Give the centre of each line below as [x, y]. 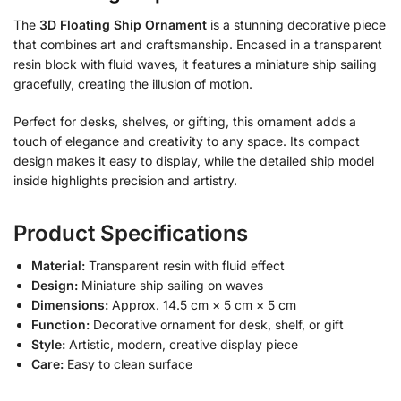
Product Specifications [131, 233]
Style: [48, 344]
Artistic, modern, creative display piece [182, 344]
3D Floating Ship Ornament [121, 25]
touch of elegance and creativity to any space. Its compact [187, 141]
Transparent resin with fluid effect [185, 265]
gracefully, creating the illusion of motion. [133, 84]
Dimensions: [70, 304]
